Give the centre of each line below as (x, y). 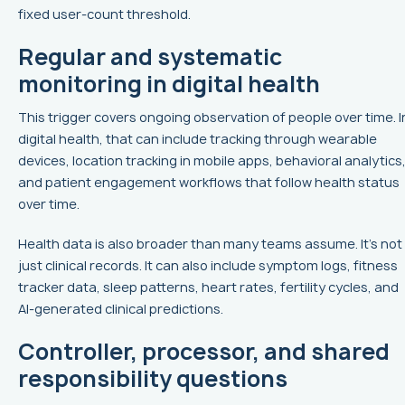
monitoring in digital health (169, 84)
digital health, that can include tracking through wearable (198, 138)
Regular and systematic (150, 57)
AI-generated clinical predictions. (121, 308)
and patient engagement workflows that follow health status (209, 182)
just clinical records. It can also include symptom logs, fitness (208, 265)
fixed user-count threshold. (104, 14)
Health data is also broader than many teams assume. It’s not (210, 243)
